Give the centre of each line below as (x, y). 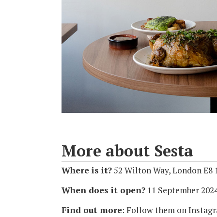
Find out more (92, 210)
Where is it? (87, 170)
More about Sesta (127, 151)
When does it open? (103, 190)
